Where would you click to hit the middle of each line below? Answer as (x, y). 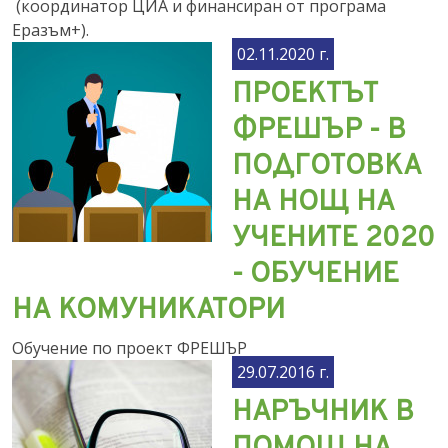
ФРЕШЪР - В (319, 131)
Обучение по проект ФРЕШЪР (129, 348)
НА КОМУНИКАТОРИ (148, 311)
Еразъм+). (50, 30)
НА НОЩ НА (313, 203)
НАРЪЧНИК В (323, 413)
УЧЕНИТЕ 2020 (333, 239)
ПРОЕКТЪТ (305, 95)
